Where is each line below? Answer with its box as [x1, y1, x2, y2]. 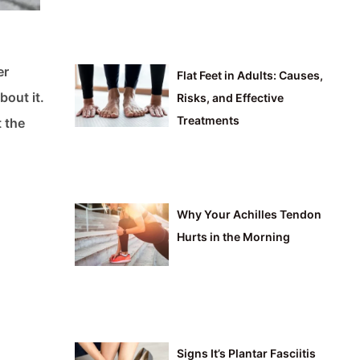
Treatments [177, 113, 240, 128]
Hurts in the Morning [177, 230, 291, 244]
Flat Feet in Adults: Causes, [177, 68, 324, 83]
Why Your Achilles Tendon [177, 207, 322, 222]
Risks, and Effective [177, 91, 284, 105]
